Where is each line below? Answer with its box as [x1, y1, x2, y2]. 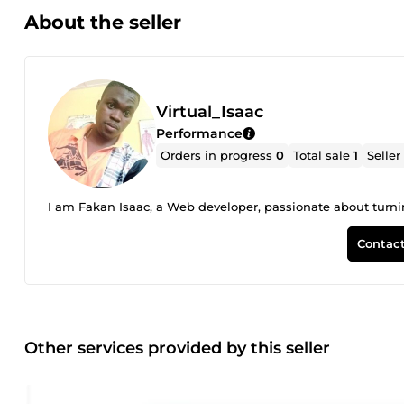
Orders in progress [161, 147, 277, 162]
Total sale [293, 147, 354, 162]
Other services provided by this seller [24, 337, 330, 358]
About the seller [24, 11, 181, 33]
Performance [156, 124, 243, 142]
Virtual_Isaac [156, 101, 263, 122]
